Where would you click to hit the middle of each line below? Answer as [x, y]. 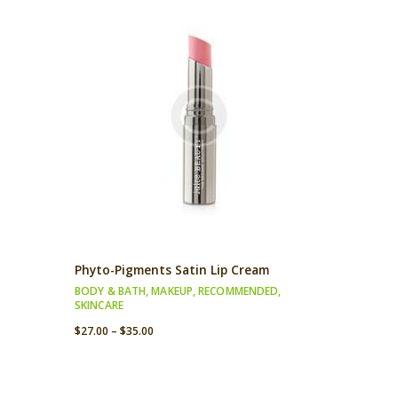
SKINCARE [99, 305]
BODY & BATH [111, 291]
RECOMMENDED [239, 291]
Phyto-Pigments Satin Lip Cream [172, 269]
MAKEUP [172, 291]
